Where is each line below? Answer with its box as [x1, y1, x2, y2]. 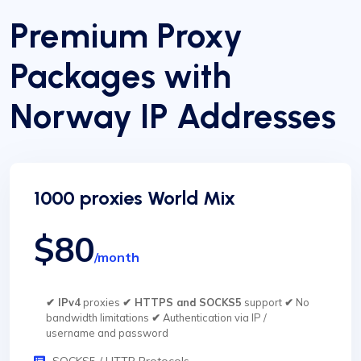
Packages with [10, 56, 231, 98]
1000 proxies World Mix [34, 186, 235, 210]
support [242, 296, 284, 309]
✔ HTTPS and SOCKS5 [122, 296, 242, 309]
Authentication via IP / [160, 311, 267, 325]
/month [94, 249, 139, 266]
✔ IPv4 [46, 296, 81, 309]
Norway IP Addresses [10, 96, 336, 138]
